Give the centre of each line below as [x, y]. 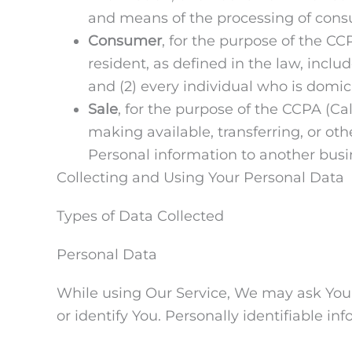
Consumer [125, 40]
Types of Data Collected [140, 216]
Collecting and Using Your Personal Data [200, 177]
